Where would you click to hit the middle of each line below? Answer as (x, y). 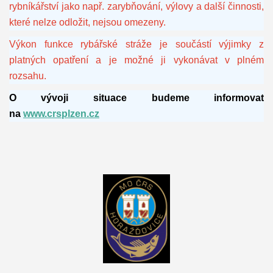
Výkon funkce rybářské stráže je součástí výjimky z (136, 44)
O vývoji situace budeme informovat (136, 98)
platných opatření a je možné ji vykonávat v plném (136, 60)
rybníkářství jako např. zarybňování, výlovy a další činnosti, (136, 7)
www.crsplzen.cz (61, 114)
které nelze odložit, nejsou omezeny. (87, 23)
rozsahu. (29, 76)
